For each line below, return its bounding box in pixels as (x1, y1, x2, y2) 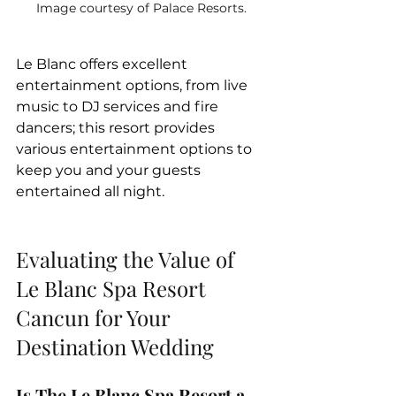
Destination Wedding (16, 331, 214, 361)
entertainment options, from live (16, 76, 251, 94)
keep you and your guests (16, 161, 204, 179)
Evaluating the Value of (16, 244, 240, 273)
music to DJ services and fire (16, 97, 222, 115)
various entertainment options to (16, 140, 255, 157)
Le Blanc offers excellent (16, 55, 191, 72)
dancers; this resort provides (16, 118, 218, 136)
